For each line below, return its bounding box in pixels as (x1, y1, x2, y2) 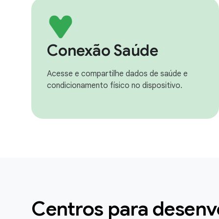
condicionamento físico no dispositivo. (47, 81, 182, 90)
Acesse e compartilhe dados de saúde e (47, 69, 188, 79)
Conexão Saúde (47, 41, 158, 60)
